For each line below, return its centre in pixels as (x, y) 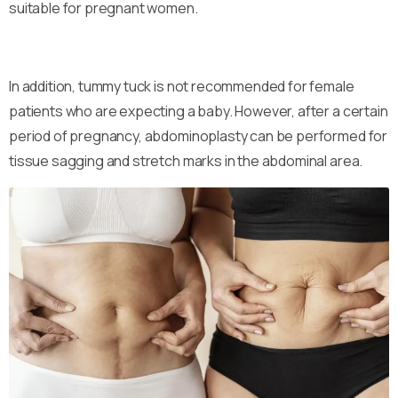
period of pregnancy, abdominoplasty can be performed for (199, 135)
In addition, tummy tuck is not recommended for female (182, 86)
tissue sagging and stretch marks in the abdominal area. (186, 160)
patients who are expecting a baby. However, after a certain (199, 111)
